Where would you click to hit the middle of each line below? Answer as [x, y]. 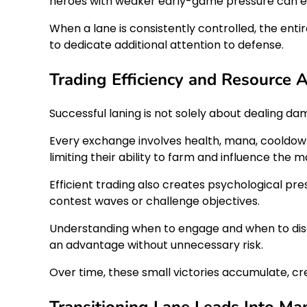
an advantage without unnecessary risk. [156, 245]
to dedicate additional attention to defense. [167, 45]
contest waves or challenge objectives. [155, 201]
